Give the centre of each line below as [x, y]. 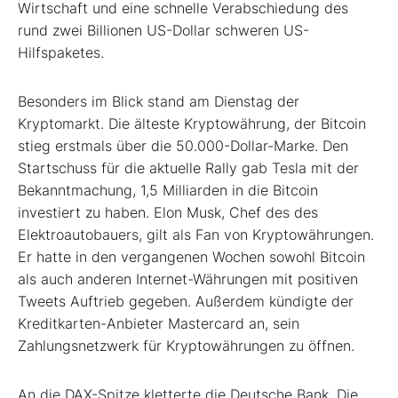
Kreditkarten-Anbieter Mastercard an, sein [159, 324]
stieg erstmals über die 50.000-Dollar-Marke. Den [183, 146]
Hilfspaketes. [61, 53]
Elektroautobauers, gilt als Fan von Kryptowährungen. [196, 235]
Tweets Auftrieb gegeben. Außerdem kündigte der [186, 302]
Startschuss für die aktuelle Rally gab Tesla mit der [188, 168]
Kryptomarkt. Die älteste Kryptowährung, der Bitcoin [192, 124]
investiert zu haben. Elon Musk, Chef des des [168, 213]
